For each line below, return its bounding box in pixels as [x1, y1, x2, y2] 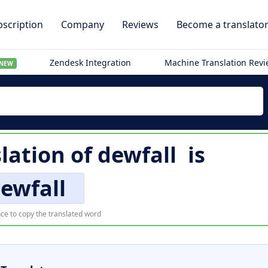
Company [61, 18, 104, 31]
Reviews [122, 18, 159, 31]
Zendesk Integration [50, 57, 132, 68]
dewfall [98, 140, 176, 169]
